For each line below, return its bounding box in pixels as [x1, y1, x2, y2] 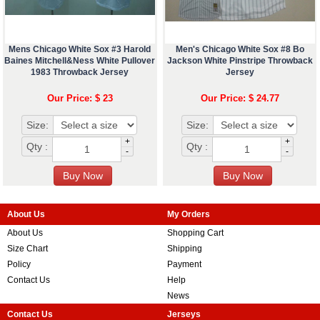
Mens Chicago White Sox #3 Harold [9, 44, 151, 54]
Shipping [167, 243, 202, 254]
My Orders [167, 209, 210, 219]
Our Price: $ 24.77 [200, 92, 279, 104]
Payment [167, 259, 201, 269]
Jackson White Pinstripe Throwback [166, 55, 313, 66]
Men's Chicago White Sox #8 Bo [175, 44, 304, 54]
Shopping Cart [167, 227, 224, 238]
